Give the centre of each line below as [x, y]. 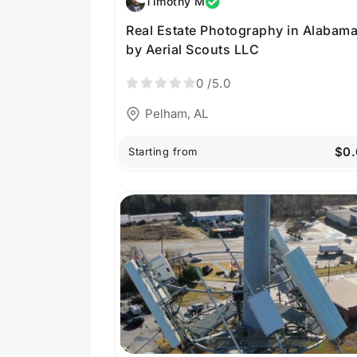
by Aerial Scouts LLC [192, 50]
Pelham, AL [177, 113]
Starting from [163, 152]
